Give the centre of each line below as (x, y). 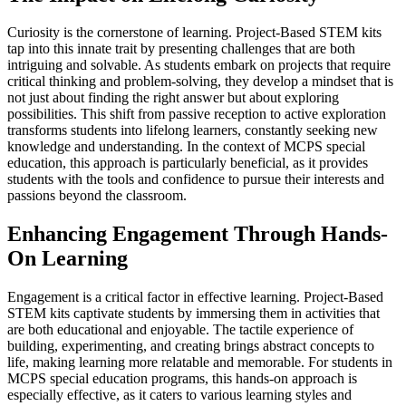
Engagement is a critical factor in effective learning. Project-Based (195, 297)
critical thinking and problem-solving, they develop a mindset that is (200, 82)
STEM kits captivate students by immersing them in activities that (193, 314)
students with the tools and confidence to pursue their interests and (196, 179)
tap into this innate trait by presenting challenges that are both (181, 49)
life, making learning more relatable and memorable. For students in (200, 362)
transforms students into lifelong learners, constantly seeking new (193, 130)
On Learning (68, 259)
